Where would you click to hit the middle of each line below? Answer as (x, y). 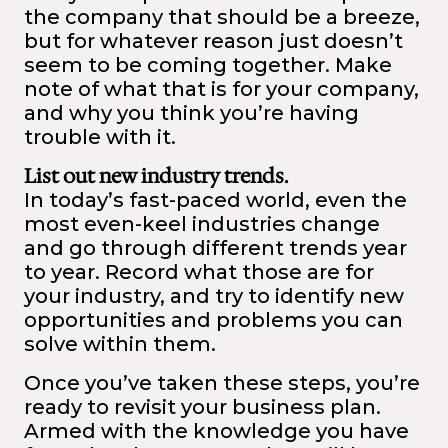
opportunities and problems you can (213, 319)
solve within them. (120, 343)
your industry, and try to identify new (214, 295)
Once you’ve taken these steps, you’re (222, 382)
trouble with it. (100, 136)
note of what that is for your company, (221, 88)
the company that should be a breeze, (222, 16)
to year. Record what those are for (199, 271)
